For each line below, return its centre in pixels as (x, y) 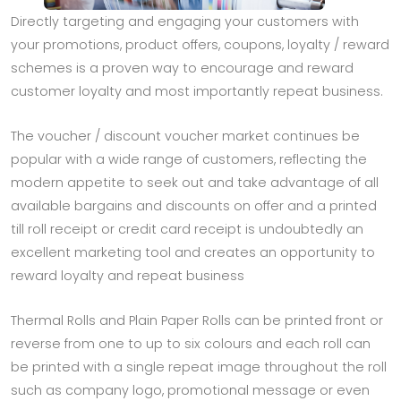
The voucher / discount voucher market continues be (185, 136)
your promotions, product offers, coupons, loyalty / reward (200, 44)
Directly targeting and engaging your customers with (185, 21)
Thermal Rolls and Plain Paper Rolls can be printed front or (197, 320)
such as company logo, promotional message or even (190, 390)
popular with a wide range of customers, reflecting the (189, 159)
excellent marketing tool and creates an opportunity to (193, 252)
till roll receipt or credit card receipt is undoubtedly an (187, 229)
